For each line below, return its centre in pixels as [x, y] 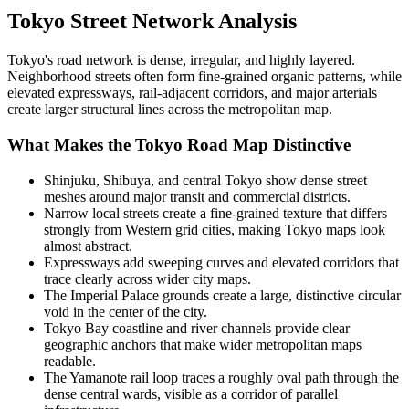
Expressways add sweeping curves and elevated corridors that [221, 262]
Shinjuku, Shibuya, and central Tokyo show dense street [205, 180]
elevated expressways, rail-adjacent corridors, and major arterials [192, 93]
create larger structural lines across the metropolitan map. [170, 110]
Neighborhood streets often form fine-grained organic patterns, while [204, 77]
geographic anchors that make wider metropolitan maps [203, 344]
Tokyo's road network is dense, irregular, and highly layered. [181, 60]
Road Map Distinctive [267, 145]
